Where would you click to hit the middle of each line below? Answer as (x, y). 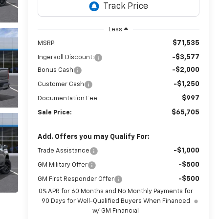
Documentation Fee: (68, 98)
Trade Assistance (63, 151)
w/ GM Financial (116, 211)
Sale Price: (55, 112)
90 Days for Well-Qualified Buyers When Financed (116, 201)
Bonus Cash (55, 70)
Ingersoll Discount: (66, 57)
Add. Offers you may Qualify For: (93, 137)
